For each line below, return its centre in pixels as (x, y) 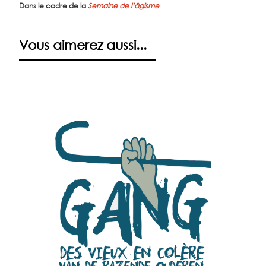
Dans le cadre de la (54, 6)
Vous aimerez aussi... (83, 45)
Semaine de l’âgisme (124, 6)
